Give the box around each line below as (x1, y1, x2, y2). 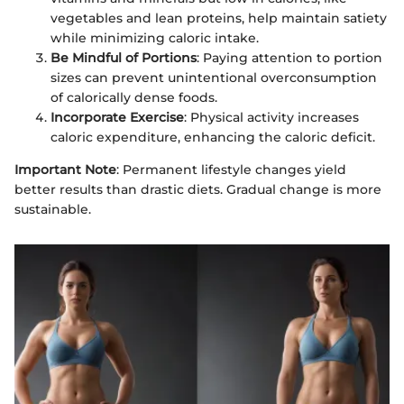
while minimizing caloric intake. (50, 29, 259, 46)
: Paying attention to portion (197, 49, 382, 66)
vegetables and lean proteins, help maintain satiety (50, 9, 387, 26)
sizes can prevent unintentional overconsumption (50, 69, 377, 86)
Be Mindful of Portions (50, 49, 197, 66)
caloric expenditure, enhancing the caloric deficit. (50, 128, 375, 145)
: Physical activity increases (184, 108, 359, 125)
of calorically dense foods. (50, 88, 217, 106)
